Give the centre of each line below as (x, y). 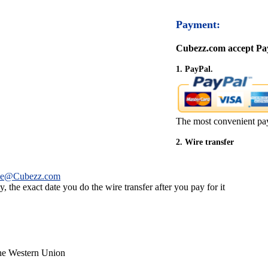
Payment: (198, 25)
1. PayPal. (194, 69)
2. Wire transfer (205, 142)
